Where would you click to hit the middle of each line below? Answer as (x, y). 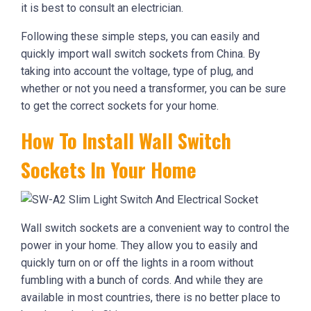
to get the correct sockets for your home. (120, 106)
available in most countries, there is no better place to (151, 298)
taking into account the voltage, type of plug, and (137, 72)
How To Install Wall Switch (126, 141)
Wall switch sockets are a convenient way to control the (155, 228)
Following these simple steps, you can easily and (140, 37)
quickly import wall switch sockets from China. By (141, 54)
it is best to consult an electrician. (102, 8)
